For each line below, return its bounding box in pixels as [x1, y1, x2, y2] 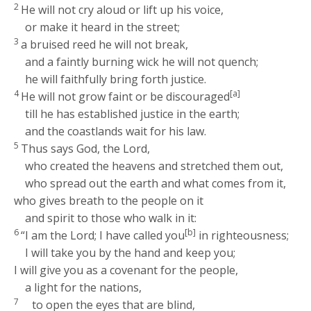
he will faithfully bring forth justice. [25, 72, 207, 87]
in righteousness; [196, 228, 289, 244]
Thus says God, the [21, 141, 124, 157]
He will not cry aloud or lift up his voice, [21, 2, 224, 18]
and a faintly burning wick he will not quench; [25, 54, 259, 70]
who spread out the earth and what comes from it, [25, 176, 287, 192]
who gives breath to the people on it [14, 193, 204, 209]
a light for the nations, [25, 280, 142, 296]
